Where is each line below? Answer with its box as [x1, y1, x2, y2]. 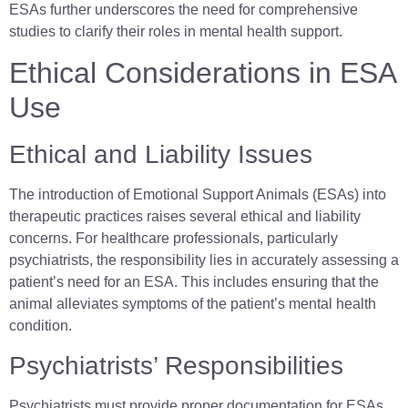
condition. [9, 318, 72, 334]
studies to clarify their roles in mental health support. [9, 23, 342, 39]
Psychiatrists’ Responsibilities [9, 351, 343, 380]
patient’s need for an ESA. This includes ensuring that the [9, 274, 379, 291]
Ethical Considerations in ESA [9, 56, 395, 90]
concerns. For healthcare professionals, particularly [9, 230, 338, 247]
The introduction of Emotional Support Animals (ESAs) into [9, 187, 386, 203]
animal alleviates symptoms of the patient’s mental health [9, 296, 376, 312]
